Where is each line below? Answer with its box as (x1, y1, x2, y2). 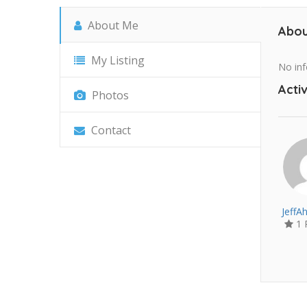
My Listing (88, 53, 145, 69)
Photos (89, 88, 129, 103)
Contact (88, 123, 131, 138)
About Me (85, 18, 138, 34)
